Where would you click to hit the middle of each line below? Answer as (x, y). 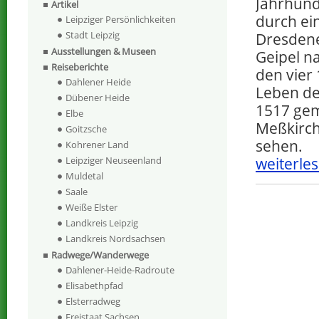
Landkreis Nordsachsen (115, 239)
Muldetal (84, 176)
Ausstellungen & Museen (104, 52)
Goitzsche (86, 129)
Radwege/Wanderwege (100, 255)
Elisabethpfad (94, 286)
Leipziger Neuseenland (114, 161)
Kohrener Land (97, 145)
